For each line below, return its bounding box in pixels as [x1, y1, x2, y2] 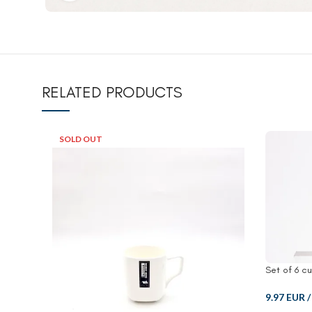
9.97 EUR [265, 290, 305, 303]
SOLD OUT [59, 134, 102, 145]
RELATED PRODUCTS [42, 83, 182, 102]
